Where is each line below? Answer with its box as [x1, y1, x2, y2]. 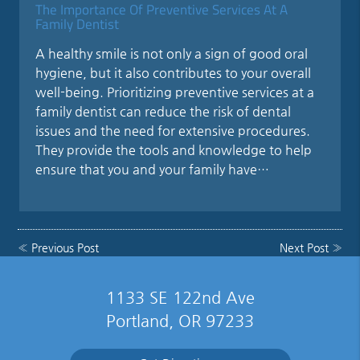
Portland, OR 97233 [106, 312, 254, 331]
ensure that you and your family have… [35, 161, 270, 177]
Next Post [279, 240, 329, 254]
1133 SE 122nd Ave [105, 288, 255, 308]
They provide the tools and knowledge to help [35, 141, 313, 157]
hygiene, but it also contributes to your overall [35, 64, 312, 80]
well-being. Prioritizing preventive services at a [35, 84, 315, 100]
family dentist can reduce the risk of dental [35, 103, 292, 119]
